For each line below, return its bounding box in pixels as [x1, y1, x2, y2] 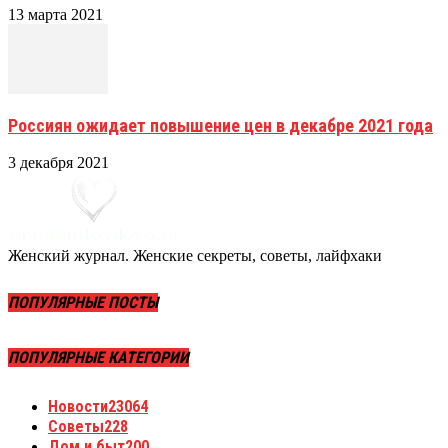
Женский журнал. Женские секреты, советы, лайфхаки [8, 246, 382, 264]
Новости [48, 396, 108, 416]
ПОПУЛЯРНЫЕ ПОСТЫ [8, 293, 158, 313]
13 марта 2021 [8, 5, 103, 23]
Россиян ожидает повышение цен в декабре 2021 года [8, 114, 433, 136]
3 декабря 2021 [8, 153, 109, 171]
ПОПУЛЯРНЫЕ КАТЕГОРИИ [8, 348, 189, 368]
